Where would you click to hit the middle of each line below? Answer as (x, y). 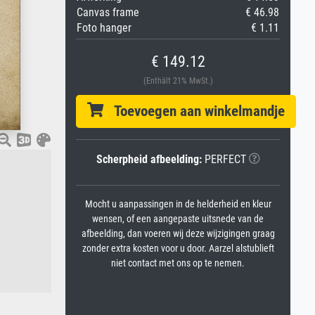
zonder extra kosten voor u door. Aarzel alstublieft (178, 249)
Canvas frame (108, 12)
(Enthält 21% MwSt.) (178, 81)
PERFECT (224, 159)
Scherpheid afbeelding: (149, 159)
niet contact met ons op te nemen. (178, 263)
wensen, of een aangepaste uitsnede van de (178, 219)
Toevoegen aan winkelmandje (194, 111)
